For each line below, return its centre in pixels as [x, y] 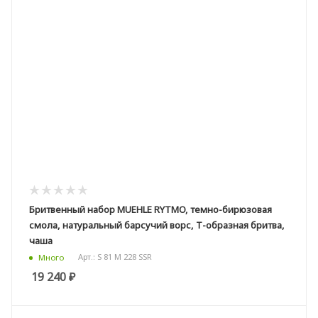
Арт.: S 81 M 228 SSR [115, 257]
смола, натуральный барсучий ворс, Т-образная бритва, [157, 225]
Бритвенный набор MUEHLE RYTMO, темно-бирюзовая [150, 209]
